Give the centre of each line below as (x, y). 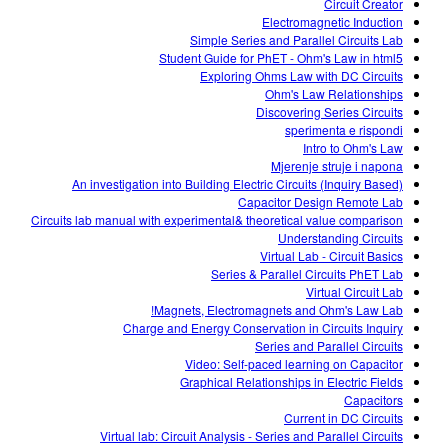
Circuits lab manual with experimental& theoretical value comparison (217, 220)
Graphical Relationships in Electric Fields (291, 382)
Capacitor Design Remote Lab (320, 202)
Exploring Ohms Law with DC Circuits (301, 76)
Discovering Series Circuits (329, 112)
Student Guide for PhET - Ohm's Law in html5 (281, 58)
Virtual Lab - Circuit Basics (331, 256)
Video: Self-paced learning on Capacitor (294, 364)
